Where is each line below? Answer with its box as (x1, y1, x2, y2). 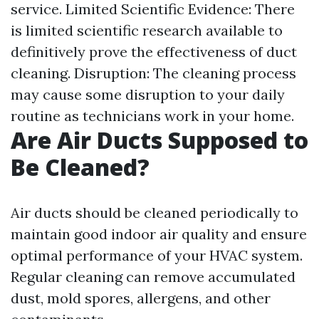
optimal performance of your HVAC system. (11, 246, 303, 265)
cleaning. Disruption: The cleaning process (11, 64, 296, 83)
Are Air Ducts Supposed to (11, 125, 308, 156)
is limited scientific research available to (11, 21, 283, 40)
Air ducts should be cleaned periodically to (11, 204, 298, 222)
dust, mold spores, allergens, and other (11, 289, 271, 308)
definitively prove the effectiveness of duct (11, 43, 297, 61)
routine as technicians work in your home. (11, 107, 294, 125)
